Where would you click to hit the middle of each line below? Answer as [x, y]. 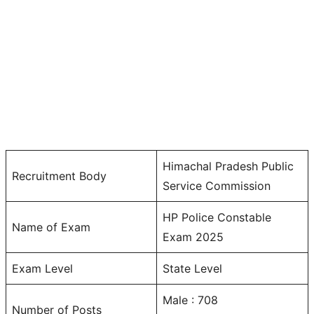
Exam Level [42, 268]
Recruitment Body [59, 176]
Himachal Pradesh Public [228, 166]
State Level [192, 268]
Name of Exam [51, 227]
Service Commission [217, 185]
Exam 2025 [193, 237]
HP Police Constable [217, 217]
